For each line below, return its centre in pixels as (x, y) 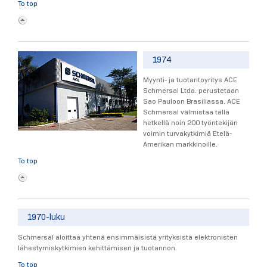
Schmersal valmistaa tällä (186, 112)
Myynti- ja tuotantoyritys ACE (190, 80)
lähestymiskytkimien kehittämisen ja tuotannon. (97, 248)
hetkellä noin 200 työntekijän (190, 123)
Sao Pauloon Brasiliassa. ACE (192, 101)
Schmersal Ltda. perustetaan (191, 91)
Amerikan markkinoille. (180, 144)
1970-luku (46, 217)
